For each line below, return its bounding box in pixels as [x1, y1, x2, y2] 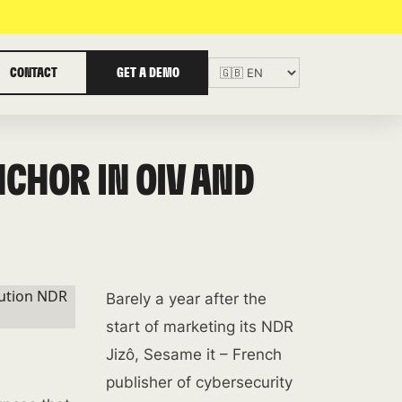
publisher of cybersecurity [105, 373, 293, 391]
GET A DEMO [117, 66, 179, 80]
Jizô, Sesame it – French [105, 345, 282, 363]
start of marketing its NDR [105, 318, 293, 336]
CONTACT [10, 66, 57, 80]
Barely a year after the [105, 290, 267, 308]
